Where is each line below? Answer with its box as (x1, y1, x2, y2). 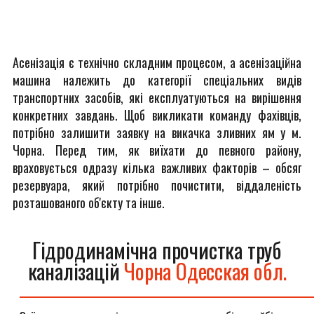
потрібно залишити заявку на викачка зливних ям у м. (13, 123, 301, 142)
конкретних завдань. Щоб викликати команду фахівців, (13, 106, 301, 124)
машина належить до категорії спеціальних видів (13, 71, 301, 89)
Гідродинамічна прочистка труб (32, 234, 282, 266)
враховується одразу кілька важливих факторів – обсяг (13, 158, 301, 177)
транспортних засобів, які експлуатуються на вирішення (13, 88, 301, 107)
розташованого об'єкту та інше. (13, 193, 165, 212)
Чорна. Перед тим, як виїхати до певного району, (13, 141, 301, 159)
